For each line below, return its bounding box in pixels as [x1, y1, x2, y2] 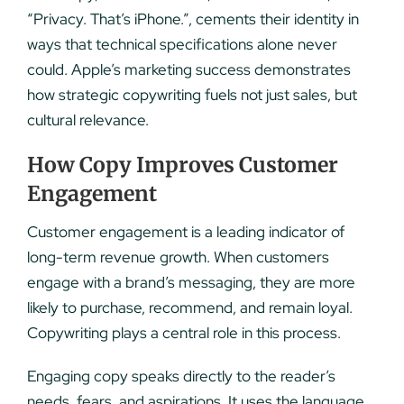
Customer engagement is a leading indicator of [26, 221, 344, 242]
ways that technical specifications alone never [26, 34, 337, 55]
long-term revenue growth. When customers [26, 246, 329, 267]
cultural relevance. [26, 110, 149, 131]
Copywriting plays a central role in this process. [26, 322, 341, 343]
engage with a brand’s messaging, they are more [26, 271, 355, 292]
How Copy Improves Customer [26, 151, 338, 179]
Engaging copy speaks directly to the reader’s [26, 365, 335, 386]
